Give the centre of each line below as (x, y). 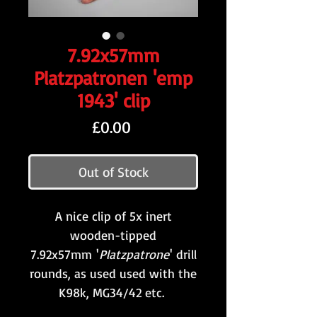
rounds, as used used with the (113, 273)
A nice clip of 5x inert (113, 216)
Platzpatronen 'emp (113, 78)
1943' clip (113, 101)
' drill (183, 254)
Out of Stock (113, 172)
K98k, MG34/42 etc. (113, 293)
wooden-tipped (113, 235)
